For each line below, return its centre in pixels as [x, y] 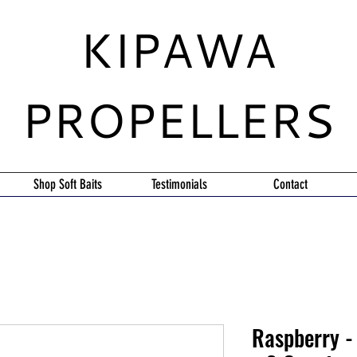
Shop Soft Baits [67, 184]
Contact [290, 184]
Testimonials [179, 184]
